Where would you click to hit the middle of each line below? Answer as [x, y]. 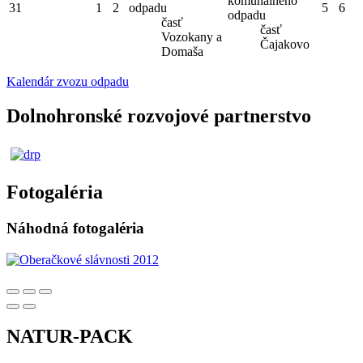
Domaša [182, 51]
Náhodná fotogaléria [75, 228]
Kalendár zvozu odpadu [68, 81]
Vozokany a [192, 36]
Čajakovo [285, 44]
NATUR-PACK [70, 336]
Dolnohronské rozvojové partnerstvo [159, 115]
